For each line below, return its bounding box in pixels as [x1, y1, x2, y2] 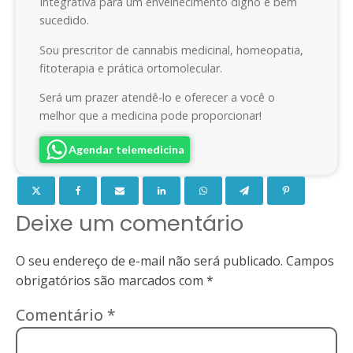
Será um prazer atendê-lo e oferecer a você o [39, 90, 275, 106]
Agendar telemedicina [69, 142, 184, 156]
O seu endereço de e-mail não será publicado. [16, 251, 283, 269]
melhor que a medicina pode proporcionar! [39, 108, 262, 124]
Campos [286, 251, 334, 269]
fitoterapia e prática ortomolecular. [39, 60, 222, 76]
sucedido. [39, 13, 89, 28]
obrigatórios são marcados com [16, 271, 206, 289]
